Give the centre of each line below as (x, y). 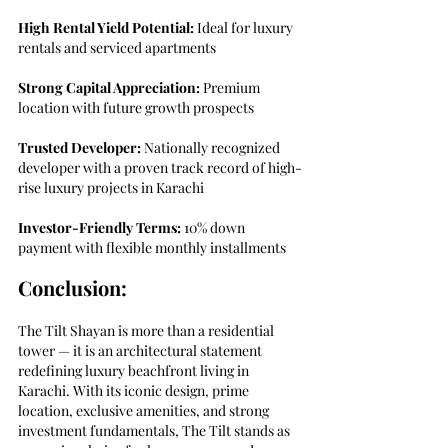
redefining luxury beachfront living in (135, 371)
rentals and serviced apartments (117, 48)
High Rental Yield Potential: (106, 28)
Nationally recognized (212, 148)
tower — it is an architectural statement (141, 351)
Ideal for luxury (245, 28)
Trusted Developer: (79, 148)
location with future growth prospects (136, 108)
